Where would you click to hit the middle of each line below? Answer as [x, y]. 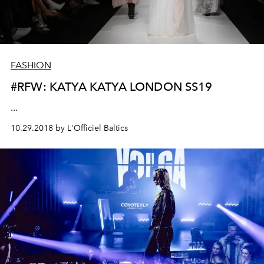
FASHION [31, 65]
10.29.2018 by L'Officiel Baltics [69, 128]
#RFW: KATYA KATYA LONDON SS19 [112, 86]
